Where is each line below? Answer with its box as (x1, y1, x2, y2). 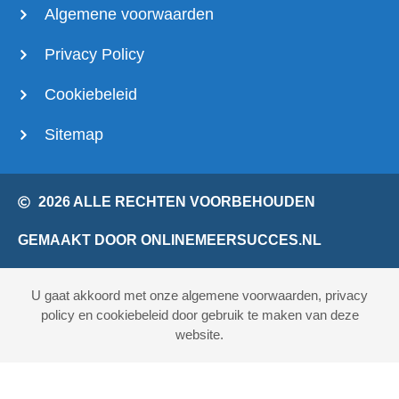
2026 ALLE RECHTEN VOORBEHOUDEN (37, 194, 315, 210)
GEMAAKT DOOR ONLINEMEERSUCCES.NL (18, 232, 322, 248)
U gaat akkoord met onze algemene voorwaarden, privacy (31, 288, 368, 304)
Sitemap (45, 126, 104, 144)
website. (175, 327, 224, 343)
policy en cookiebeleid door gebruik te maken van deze (40, 307, 359, 323)
